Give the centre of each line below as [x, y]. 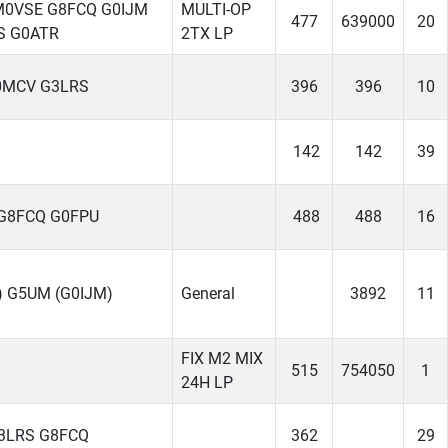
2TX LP [207, 34]
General [208, 294]
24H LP [207, 383]
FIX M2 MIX [222, 359]
